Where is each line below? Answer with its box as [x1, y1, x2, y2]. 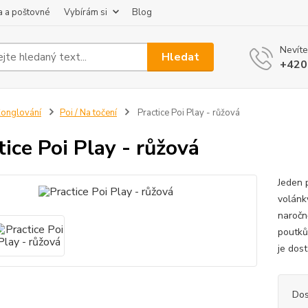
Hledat [162, 49, 200, 65]
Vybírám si [64, 6, 107, 19]
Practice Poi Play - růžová [135, 107, 240, 119]
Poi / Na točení [59, 107, 117, 119]
